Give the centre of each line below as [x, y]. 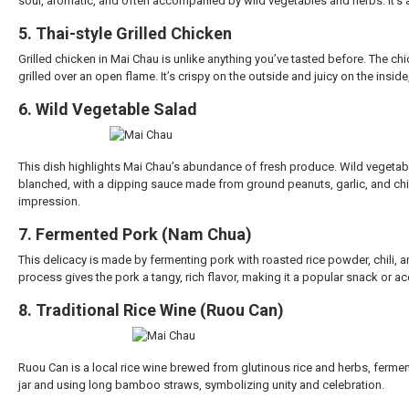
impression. [49, 202]
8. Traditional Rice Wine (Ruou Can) [151, 310]
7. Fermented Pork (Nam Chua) [135, 235]
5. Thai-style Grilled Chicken [125, 34]
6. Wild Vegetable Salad [108, 110]
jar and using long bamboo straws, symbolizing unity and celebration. [201, 385]
